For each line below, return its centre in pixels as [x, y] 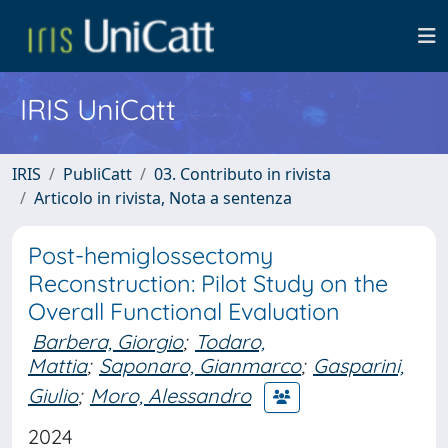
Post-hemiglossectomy [150, 255]
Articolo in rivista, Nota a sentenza [163, 198]
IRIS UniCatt [98, 109]
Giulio [53, 395]
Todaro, [230, 341]
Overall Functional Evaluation [184, 311]
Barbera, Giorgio [107, 341]
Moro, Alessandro [170, 395]
